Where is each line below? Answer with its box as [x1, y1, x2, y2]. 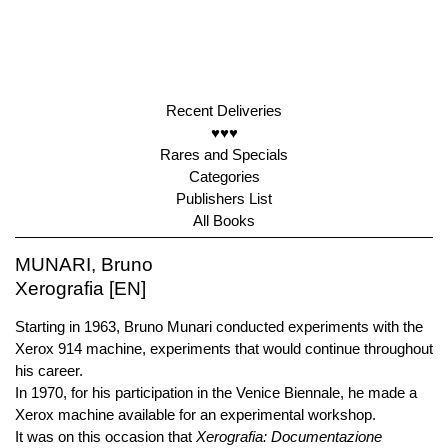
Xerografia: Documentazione [196, 428, 382, 445]
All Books [193, 212, 255, 229]
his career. [15, 362, 83, 379]
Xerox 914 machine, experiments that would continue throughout [15, 340, 433, 357]
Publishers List [176, 190, 272, 207]
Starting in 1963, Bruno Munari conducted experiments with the [15, 318, 423, 335]
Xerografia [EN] [15, 278, 146, 299]
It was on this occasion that [15, 428, 196, 445]
